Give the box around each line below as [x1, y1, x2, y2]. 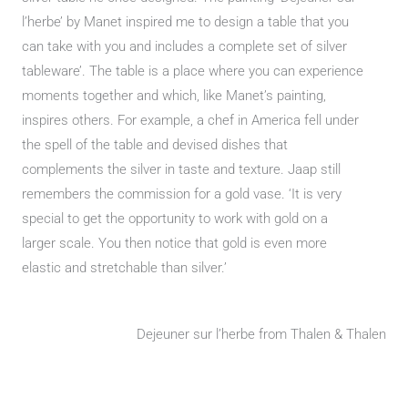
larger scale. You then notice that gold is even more [22, 235, 327, 252]
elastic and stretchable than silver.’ [22, 260, 227, 277]
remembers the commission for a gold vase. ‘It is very [22, 186, 342, 203]
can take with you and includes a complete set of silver [22, 38, 347, 56]
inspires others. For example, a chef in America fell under [22, 112, 359, 129]
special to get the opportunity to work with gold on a [22, 210, 328, 228]
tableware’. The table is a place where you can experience [22, 63, 363, 80]
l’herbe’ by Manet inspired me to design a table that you [22, 14, 349, 31]
